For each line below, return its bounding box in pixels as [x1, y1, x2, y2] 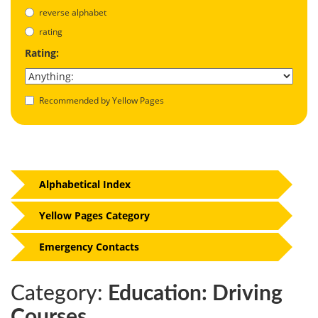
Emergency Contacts [39, 239, 139, 253]
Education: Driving [103, 283, 283, 305]
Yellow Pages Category [39, 208, 150, 222]
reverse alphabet [39, 6, 106, 18]
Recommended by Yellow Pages [39, 94, 164, 106]
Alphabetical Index [39, 177, 131, 191]
